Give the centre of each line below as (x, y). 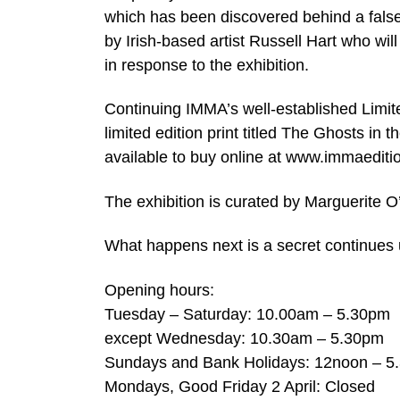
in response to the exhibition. (207, 65)
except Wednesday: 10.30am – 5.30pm (244, 338)
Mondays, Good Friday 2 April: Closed (240, 386)
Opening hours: (159, 290)
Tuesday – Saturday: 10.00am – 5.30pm (247, 314)
